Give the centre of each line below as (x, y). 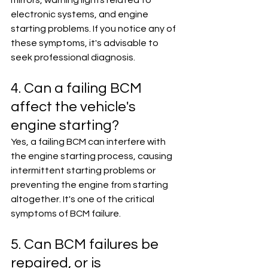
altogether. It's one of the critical (83, 199)
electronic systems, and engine (80, 14)
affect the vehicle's (75, 107)
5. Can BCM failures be (86, 244)
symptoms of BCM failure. (66, 214)
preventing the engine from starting (90, 185)
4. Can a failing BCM (78, 88)
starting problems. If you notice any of (94, 29)
